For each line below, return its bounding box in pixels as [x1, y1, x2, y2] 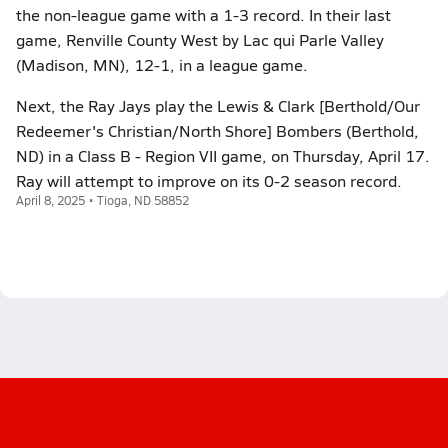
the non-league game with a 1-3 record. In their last [16, 4, 391, 25]
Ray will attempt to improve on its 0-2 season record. [16, 170, 402, 191]
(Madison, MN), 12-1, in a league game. [16, 54, 308, 75]
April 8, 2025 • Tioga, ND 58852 [16, 192, 189, 208]
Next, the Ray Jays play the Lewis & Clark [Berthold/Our [16, 95, 420, 116]
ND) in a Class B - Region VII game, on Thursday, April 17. [16, 145, 430, 166]
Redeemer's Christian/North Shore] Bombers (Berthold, [16, 120, 419, 141]
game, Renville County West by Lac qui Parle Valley [16, 29, 384, 50]
